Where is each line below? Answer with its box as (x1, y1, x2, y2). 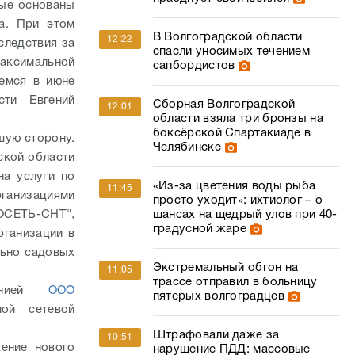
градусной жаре (152, 223, 247, 235)
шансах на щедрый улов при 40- (152, 209, 338, 220)
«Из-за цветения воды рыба (152, 181, 316, 192)
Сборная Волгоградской (152, 99, 296, 110)
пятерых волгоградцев (152, 291, 284, 302)
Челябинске (152, 142, 221, 153)
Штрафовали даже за (152, 330, 280, 341)
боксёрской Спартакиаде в (152, 128, 311, 139)
